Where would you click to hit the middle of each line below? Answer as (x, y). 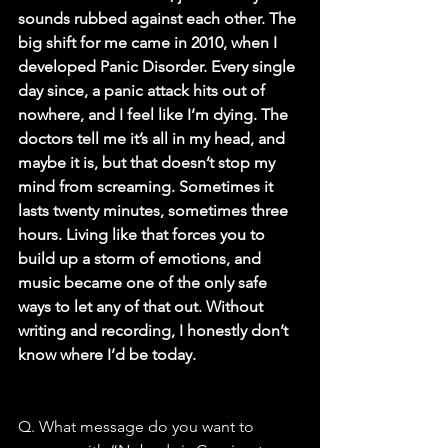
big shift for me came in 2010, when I (149, 43)
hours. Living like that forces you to (143, 235)
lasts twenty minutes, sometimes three (155, 211)
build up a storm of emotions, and (141, 259)
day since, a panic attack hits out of (143, 91)
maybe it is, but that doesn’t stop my (148, 163)
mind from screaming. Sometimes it (147, 187)
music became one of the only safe (144, 283)
